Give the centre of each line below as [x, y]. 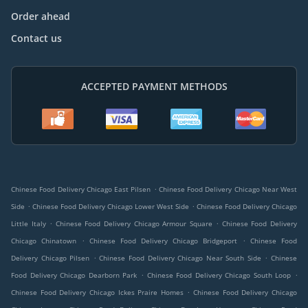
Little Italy [29, 224]
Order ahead [41, 16]
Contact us [36, 38]
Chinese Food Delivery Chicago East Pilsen [81, 189]
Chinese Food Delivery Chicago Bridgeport [163, 241]
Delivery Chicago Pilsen [51, 258]
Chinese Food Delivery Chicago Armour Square [134, 224]
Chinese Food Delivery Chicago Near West [228, 189]
